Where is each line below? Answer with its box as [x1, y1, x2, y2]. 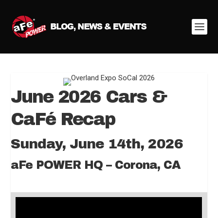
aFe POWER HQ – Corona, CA [11, 159, 181, 171]
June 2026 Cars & [11, 87, 167, 107]
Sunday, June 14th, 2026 [11, 136, 183, 151]
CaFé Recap [11, 109, 115, 129]
